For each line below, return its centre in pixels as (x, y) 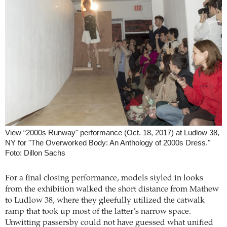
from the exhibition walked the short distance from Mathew (112, 189)
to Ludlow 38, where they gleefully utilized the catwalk (105, 200)
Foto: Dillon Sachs (35, 153)
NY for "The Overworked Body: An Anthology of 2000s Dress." (108, 143)
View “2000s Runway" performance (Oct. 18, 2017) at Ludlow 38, (112, 133)
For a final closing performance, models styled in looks (104, 178)
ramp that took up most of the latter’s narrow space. (98, 212)
